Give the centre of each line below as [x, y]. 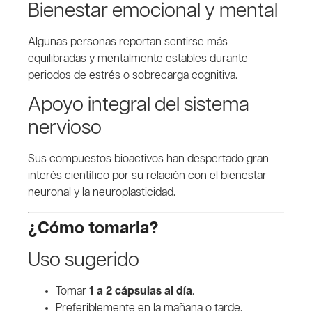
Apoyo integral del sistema [139, 106]
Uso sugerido [84, 260]
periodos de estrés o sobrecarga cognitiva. [133, 75]
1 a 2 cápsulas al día [141, 291]
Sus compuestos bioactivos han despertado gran [148, 159]
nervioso [65, 128]
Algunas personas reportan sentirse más [128, 42]
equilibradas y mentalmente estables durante [138, 58]
